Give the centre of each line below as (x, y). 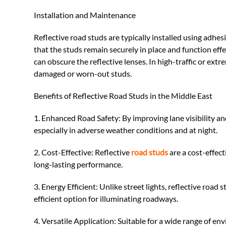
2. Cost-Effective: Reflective (83, 152)
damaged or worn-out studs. (83, 73)
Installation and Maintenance (85, 15)
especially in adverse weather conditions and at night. (126, 130)
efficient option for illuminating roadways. (106, 198)
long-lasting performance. (78, 164)
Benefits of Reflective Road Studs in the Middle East (123, 95)
